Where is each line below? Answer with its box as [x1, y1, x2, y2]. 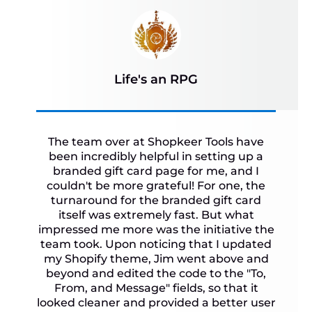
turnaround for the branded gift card [51, 194, 261, 208]
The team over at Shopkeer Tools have [48, 135, 264, 149]
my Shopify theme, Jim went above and [43, 252, 269, 266]
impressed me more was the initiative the [38, 223, 274, 237]
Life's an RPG [114, 72, 198, 88]
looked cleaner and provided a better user [36, 296, 276, 310]
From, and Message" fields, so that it [54, 281, 258, 295]
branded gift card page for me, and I [53, 164, 259, 178]
